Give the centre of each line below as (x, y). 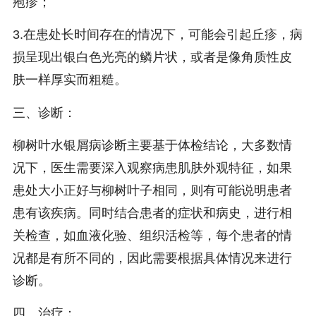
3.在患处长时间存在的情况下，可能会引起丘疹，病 (157, 35)
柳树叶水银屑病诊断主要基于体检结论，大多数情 (152, 145)
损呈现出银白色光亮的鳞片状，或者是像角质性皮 (152, 57)
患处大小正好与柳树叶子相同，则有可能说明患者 (152, 190)
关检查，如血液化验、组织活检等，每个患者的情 (152, 235)
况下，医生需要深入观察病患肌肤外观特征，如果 (152, 168)
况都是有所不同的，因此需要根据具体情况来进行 (152, 258)
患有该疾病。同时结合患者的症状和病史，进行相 (152, 213)
